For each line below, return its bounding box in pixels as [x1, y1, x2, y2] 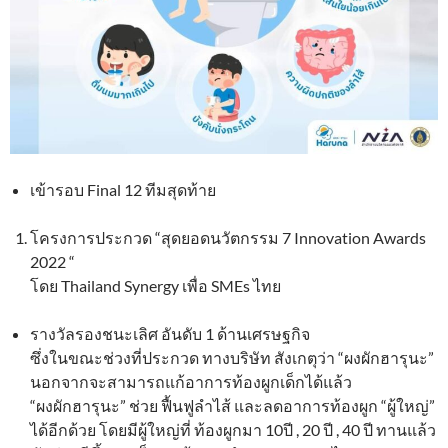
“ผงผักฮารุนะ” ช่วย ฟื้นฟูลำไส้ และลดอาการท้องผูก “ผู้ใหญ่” [30, 396, 435, 415]
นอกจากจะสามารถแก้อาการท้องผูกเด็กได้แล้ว [30, 372, 352, 391]
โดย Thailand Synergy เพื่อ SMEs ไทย [30, 276, 281, 295]
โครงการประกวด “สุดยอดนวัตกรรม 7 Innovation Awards [30, 228, 426, 247]
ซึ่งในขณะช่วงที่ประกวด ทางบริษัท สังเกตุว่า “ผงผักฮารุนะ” [30, 348, 434, 367]
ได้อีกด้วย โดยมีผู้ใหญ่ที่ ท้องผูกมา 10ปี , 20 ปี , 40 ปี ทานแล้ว [30, 420, 436, 439]
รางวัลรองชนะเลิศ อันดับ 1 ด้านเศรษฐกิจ [30, 324, 310, 343]
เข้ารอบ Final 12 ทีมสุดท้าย [30, 180, 216, 199]
